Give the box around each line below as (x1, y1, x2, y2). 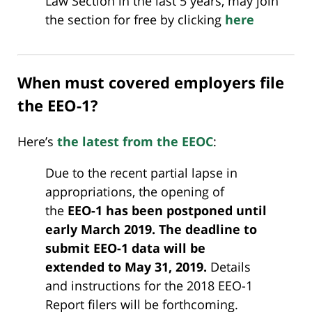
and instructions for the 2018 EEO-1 (45, 276, 253, 294)
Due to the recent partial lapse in (45, 164, 237, 181)
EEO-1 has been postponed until (68, 201, 267, 219)
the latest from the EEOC (57, 132, 213, 150)
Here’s (17, 132, 57, 150)
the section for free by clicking (45, 10, 225, 28)
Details (207, 258, 251, 275)
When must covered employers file (17, 71, 284, 93)
